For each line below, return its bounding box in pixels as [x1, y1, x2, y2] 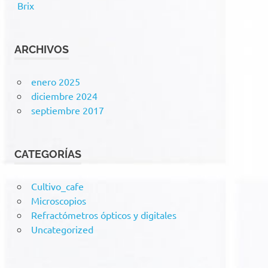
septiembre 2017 [31, 104, 104, 116]
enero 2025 [31, 75, 80, 87]
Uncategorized [31, 223, 93, 235]
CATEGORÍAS [14, 148, 81, 160]
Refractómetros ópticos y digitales [31, 209, 176, 221]
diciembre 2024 [31, 90, 98, 102]
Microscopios [31, 194, 86, 206]
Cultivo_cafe [31, 180, 84, 192]
